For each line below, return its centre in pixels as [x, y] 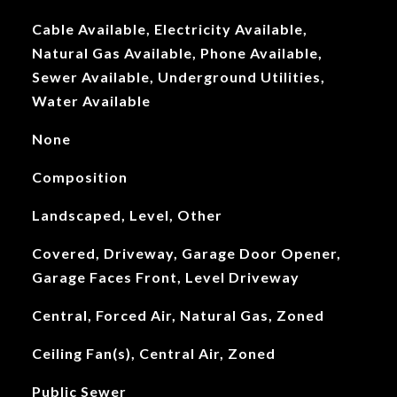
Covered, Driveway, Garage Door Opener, [186, 253]
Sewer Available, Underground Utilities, [178, 77]
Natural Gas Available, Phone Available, [177, 53]
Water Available [91, 101]
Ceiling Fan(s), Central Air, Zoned [153, 353]
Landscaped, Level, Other [127, 215]
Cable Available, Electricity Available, [169, 29]
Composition [79, 177]
